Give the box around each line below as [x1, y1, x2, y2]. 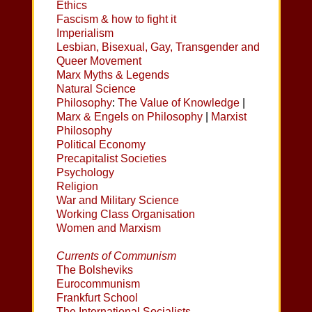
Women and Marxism [56, 221, 162, 234]
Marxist [211, 110, 247, 123]
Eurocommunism [56, 277, 141, 290]
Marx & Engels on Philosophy [56, 110, 203, 123]
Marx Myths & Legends [56, 68, 170, 81]
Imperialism [56, 26, 114, 39]
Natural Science [56, 82, 136, 95]
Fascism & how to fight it [56, 13, 177, 25]
